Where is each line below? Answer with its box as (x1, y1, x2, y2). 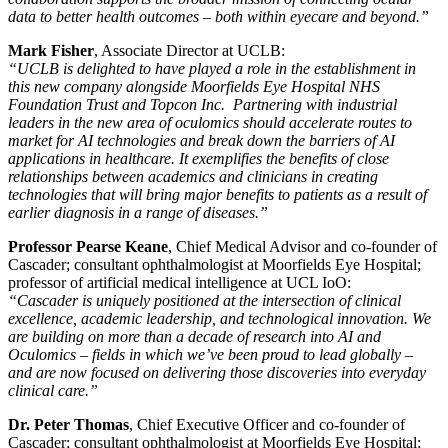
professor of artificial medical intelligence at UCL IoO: (8, 273, 351, 291)
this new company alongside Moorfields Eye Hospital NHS (8, 77, 380, 95)
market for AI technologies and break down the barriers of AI (8, 131, 395, 149)
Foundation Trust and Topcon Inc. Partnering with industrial (8, 95, 397, 113)
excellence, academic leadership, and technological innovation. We (8, 309, 431, 327)
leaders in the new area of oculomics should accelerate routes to (8, 113, 412, 131)
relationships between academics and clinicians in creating (8, 167, 378, 185)
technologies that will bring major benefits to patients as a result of (8, 185, 427, 203)
